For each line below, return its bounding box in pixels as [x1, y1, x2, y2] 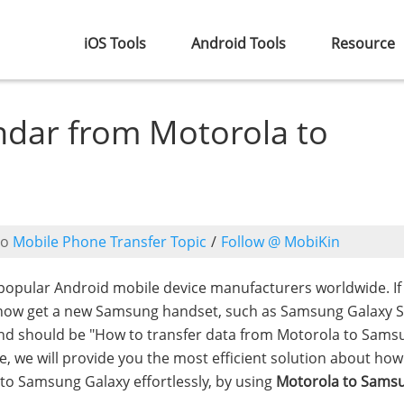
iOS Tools [84, 33, 146, 53]
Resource [331, 33, 395, 53]
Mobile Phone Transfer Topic [13, 232, 207, 252]
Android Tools [191, 33, 286, 53]
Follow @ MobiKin [221, 232, 340, 252]
